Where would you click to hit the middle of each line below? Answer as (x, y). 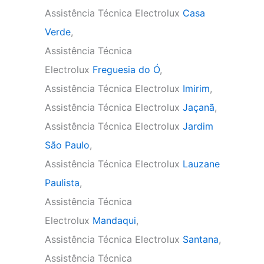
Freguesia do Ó (126, 70)
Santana (201, 239)
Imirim (196, 88)
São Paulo (67, 145)
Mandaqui (114, 220)
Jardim (198, 126)
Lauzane (201, 164)
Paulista (62, 183)
